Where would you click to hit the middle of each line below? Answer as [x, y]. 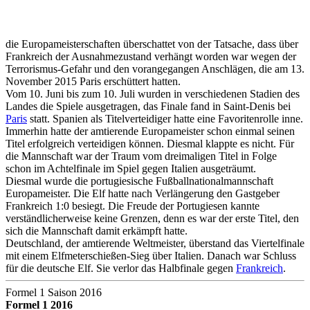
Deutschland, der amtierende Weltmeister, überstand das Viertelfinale [155, 243]
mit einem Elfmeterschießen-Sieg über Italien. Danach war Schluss [151, 255]
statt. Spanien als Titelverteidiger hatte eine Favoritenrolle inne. [165, 118]
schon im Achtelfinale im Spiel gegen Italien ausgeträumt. [131, 168]
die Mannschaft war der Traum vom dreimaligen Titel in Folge [141, 156]
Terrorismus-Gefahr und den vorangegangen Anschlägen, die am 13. [155, 69]
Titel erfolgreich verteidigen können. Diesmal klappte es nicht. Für [150, 143]
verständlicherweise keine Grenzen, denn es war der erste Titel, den [152, 218]
